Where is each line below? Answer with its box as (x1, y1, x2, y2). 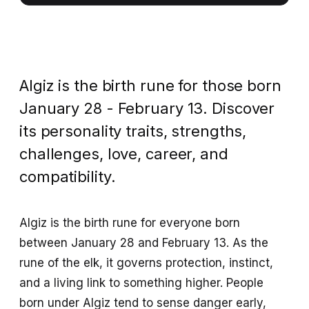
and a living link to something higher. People (19, 276, 263, 290)
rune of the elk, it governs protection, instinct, (19, 256, 273, 270)
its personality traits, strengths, (19, 122, 247, 140)
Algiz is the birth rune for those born (19, 77, 281, 94)
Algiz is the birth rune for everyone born (19, 216, 240, 230)
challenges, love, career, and (19, 145, 228, 163)
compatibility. (19, 168, 116, 186)
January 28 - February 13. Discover (19, 99, 275, 117)
